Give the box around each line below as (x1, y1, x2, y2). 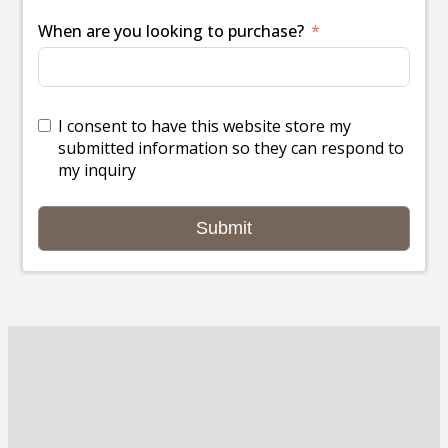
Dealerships (33, 370, 156, 398)
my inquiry (58, 158, 136, 181)
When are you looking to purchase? (38, 19, 304, 42)
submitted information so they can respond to (58, 136, 404, 159)
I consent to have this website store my (58, 114, 351, 137)
